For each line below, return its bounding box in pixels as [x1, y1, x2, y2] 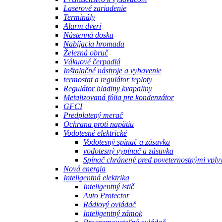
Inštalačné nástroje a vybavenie [63, 66, 162, 75]
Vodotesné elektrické [63, 129, 127, 137]
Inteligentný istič [83, 182, 134, 191]
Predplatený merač [63, 111, 123, 119]
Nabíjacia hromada [63, 40, 124, 48]
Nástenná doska [63, 31, 113, 39]
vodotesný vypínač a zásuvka [83, 147, 173, 155]
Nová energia [63, 165, 106, 173]
